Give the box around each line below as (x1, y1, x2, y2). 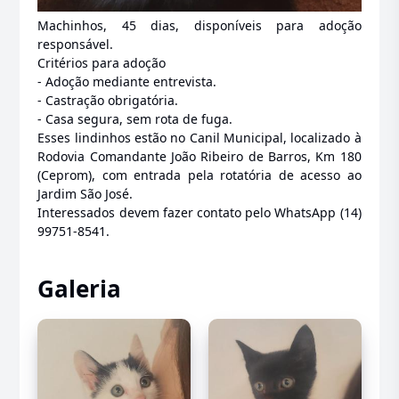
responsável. (37, 36, 114, 53)
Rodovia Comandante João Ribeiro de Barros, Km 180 (37, 148, 362, 166)
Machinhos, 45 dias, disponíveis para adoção (37, 17, 362, 35)
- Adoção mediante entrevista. (37, 73, 217, 91)
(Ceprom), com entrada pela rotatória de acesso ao (37, 167, 362, 184)
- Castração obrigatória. (37, 92, 179, 110)
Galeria (37, 273, 122, 305)
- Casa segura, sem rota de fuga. (37, 110, 233, 128)
